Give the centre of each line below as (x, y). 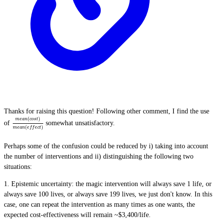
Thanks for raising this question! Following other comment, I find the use (107, 111)
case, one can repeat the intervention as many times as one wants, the (99, 204)
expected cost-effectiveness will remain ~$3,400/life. (77, 215)
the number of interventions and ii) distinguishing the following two (99, 156)
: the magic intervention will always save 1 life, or (142, 184)
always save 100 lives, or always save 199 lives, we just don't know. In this (108, 194)
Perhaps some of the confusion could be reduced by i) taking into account (106, 146)
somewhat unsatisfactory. (80, 123)
